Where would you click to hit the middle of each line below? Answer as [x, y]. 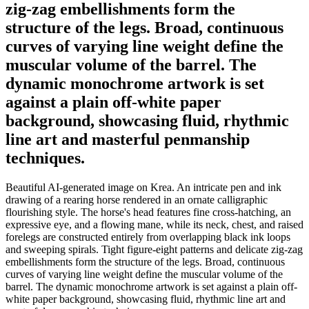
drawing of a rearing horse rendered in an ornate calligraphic [137, 199]
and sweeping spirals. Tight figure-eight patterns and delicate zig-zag [154, 249]
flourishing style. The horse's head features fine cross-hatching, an [148, 212]
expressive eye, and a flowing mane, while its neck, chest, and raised [154, 224]
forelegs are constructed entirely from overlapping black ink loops [148, 237]
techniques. [45, 158]
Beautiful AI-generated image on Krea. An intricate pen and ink [143, 187]
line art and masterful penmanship [128, 139]
